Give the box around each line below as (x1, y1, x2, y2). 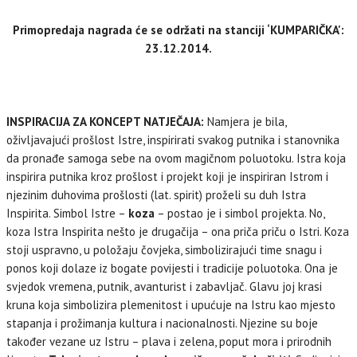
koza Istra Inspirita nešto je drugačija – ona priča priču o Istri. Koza (6, 224, 349, 239)
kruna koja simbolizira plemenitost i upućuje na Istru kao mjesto (6, 297, 335, 312)
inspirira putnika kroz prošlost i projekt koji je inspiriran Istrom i (6, 169, 328, 184)
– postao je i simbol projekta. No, (155, 206, 324, 221)
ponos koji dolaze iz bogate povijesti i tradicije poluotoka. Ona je (6, 261, 338, 276)
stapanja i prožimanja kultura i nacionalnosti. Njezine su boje (6, 316, 318, 331)
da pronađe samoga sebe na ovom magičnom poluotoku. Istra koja (6, 151, 346, 166)
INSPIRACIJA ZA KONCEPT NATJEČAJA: (6, 114, 204, 129)
